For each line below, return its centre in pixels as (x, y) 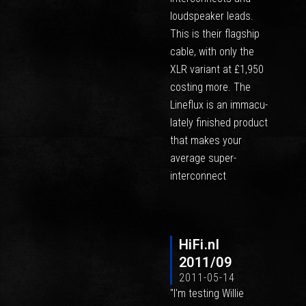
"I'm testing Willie (207, 293)
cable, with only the (212, 52)
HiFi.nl (199, 245)
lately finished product (219, 123)
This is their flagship (214, 34)
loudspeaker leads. (211, 16)
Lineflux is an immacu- (219, 105)
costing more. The (210, 87)
